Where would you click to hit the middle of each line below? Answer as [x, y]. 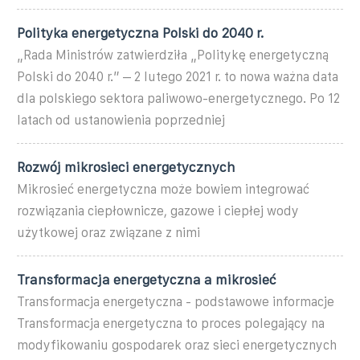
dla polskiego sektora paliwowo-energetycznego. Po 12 [178, 98]
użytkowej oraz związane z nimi [108, 232]
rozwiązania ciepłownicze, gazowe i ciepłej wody [158, 211]
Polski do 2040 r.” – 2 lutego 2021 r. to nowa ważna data [178, 76]
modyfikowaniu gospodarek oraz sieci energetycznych [177, 345]
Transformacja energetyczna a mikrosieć [147, 279]
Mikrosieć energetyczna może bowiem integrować [163, 189]
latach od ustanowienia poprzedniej [121, 120]
